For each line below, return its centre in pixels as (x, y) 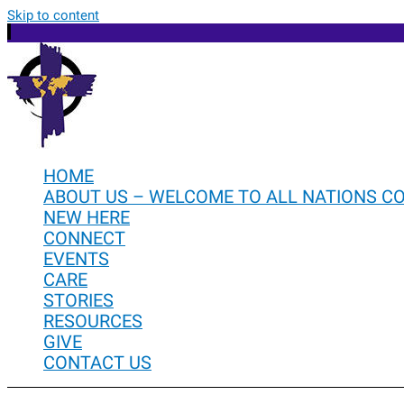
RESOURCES (93, 321)
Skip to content (53, 15)
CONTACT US (97, 363)
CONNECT (84, 239)
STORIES (78, 301)
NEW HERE (87, 218)
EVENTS (76, 259)
